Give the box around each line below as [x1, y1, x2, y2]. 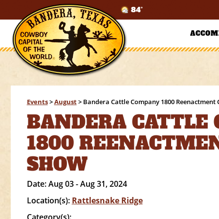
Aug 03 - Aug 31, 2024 [48, 178, 127, 189]
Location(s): [26, 195, 72, 206]
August [54, 97, 77, 106]
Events [26, 97, 48, 106]
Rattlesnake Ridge [71, 195, 143, 206]
